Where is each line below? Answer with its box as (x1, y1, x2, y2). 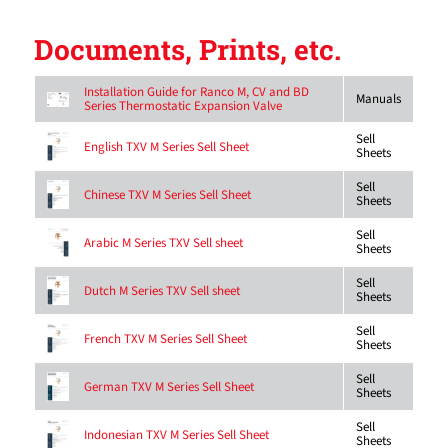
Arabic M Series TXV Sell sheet (83, 233, 243, 252)
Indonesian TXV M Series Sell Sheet (83, 425, 269, 444)
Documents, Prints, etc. (33, 31, 341, 69)
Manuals (355, 90, 401, 109)
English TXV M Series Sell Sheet (83, 137, 249, 156)
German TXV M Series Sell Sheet (83, 377, 254, 396)
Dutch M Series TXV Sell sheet (83, 281, 240, 300)
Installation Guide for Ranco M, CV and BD (83, 83, 309, 102)
